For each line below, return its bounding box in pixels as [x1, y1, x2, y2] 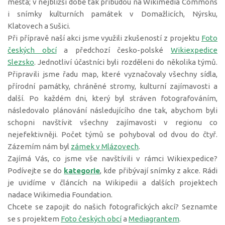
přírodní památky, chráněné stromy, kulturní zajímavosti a [8, 82, 217, 90]
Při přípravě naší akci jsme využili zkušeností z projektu [8, 34, 201, 42]
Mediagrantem [129, 214, 179, 223]
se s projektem [8, 214, 61, 223]
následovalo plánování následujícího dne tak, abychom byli [8, 106, 217, 115]
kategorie [64, 166, 100, 175]
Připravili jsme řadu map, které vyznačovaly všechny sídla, [8, 70, 217, 78]
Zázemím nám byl [8, 142, 71, 151]
